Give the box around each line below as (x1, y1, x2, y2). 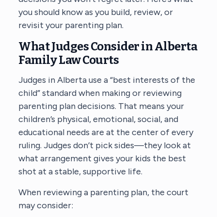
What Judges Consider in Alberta (18, 39, 198, 53)
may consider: (18, 200, 74, 211)
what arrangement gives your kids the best (18, 153, 186, 164)
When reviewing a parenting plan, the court (18, 186, 189, 198)
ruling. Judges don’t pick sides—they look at (18, 139, 191, 151)
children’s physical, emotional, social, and (18, 113, 179, 124)
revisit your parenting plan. (18, 19, 124, 31)
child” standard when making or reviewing (18, 87, 182, 98)
